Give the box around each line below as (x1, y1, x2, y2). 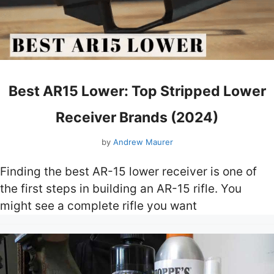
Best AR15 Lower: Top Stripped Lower (8, 83, 266, 100)
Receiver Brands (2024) (56, 109, 218, 127)
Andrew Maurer (113, 136, 173, 147)
